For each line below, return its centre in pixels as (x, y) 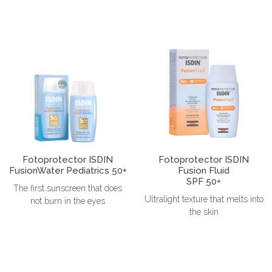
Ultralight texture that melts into (204, 199)
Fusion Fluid (204, 170)
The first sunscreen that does (68, 188)
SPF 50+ (204, 181)
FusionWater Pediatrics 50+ (68, 170)
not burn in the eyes (68, 201)
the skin (204, 212)
